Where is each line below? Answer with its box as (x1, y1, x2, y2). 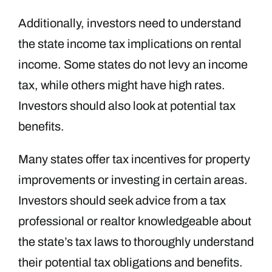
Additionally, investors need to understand (18, 16, 241, 30)
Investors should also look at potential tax (18, 98, 236, 112)
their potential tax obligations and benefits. (18, 255, 243, 269)
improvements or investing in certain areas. (18, 172, 248, 186)
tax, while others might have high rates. (18, 78, 225, 92)
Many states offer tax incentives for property (18, 152, 250, 166)
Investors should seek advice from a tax (18, 193, 226, 207)
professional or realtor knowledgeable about (18, 214, 251, 228)
